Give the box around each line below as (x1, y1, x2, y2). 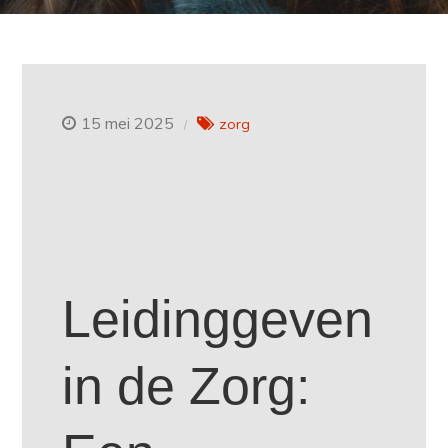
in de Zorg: (62, 357, 311, 416)
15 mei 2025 (81, 113, 175, 133)
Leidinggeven (62, 290, 374, 349)
